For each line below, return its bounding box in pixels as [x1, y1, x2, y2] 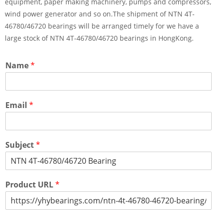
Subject [5, 139, 36, 151]
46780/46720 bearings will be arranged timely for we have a [5, 21, 199, 31]
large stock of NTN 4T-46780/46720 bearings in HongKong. [5, 33, 194, 43]
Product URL [5, 179, 55, 190]
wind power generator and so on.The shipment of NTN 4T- [5, 9, 195, 19]
